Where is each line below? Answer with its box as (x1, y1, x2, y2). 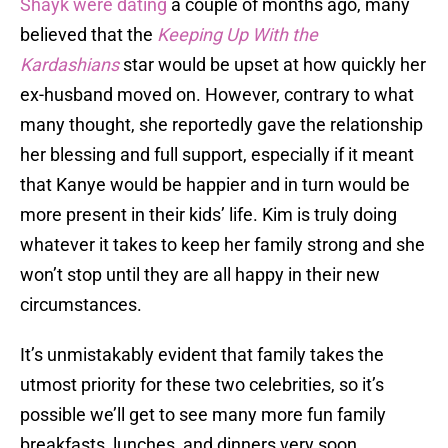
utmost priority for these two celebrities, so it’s (20, 374, 384, 396)
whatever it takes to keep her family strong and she (20, 234, 425, 256)
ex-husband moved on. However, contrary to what (20, 84, 414, 106)
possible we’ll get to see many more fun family (20, 404, 386, 426)
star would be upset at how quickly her (123, 54, 426, 76)
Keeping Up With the (157, 24, 318, 46)
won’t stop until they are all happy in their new (20, 264, 380, 286)
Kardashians (20, 54, 119, 76)
